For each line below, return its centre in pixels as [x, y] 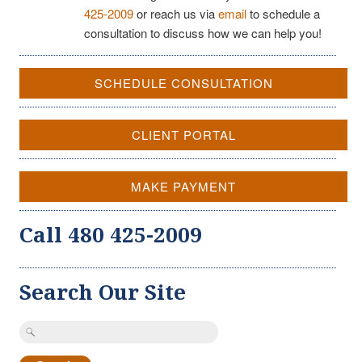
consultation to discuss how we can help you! [203, 32]
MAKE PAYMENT [183, 186]
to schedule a [283, 13]
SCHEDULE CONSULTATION [183, 82]
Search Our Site [103, 292]
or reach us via [176, 13]
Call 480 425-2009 [111, 235]
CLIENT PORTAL [183, 134]
